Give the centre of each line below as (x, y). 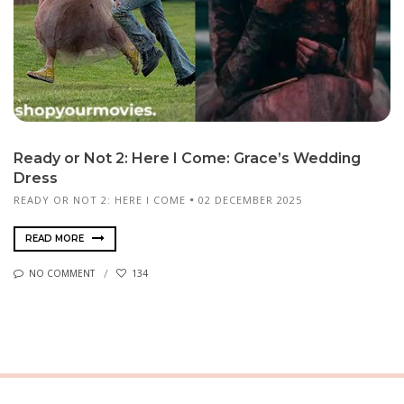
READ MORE (56, 238)
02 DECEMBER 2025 (250, 199)
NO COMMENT (62, 274)
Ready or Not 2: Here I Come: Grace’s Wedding (187, 158)
